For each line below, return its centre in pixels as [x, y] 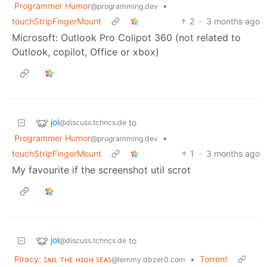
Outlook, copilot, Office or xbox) [86, 52]
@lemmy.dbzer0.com [148, 259]
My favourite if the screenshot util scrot [101, 170]
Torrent [214, 259]
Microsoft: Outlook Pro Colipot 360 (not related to [126, 37]
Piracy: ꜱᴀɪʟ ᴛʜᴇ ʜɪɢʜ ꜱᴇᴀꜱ [63, 259]
